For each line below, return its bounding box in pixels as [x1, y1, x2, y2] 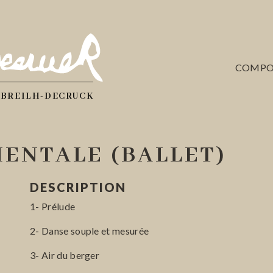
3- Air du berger [30, 249, 100, 261]
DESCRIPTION [30, 179, 126, 194]
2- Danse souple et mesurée [30, 224, 149, 236]
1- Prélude [30, 200, 76, 212]
